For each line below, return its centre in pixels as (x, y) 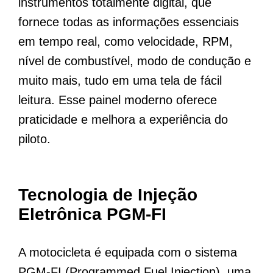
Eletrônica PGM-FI (92, 214)
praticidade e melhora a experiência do (123, 120)
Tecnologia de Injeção (108, 195)
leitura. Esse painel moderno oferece (118, 100)
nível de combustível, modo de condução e (135, 61)
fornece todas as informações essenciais (129, 22)
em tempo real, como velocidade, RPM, (126, 42)
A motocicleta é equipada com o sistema (128, 253)
